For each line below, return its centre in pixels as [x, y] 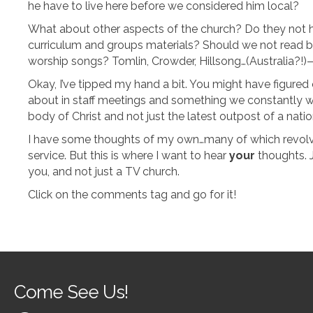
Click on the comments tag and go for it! [132, 195]
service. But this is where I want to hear [129, 155]
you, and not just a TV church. [104, 172]
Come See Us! [71, 292]
